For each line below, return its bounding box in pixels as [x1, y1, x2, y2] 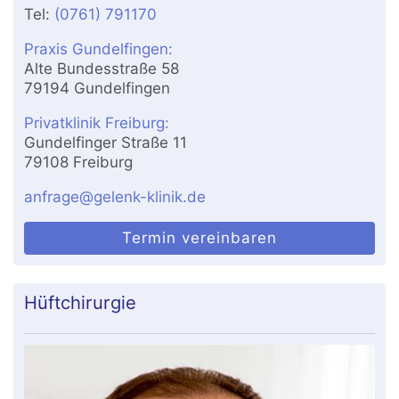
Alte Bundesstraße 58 [24, 60, 180, 78]
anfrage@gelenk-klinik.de [24, 188, 207, 207]
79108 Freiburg [24, 153, 134, 172]
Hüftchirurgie [24, 291, 137, 314]
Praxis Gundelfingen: [24, 40, 174, 59]
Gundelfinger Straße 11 [24, 134, 188, 152]
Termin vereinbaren [122, 229, 277, 248]
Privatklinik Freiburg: [24, 114, 170, 133]
